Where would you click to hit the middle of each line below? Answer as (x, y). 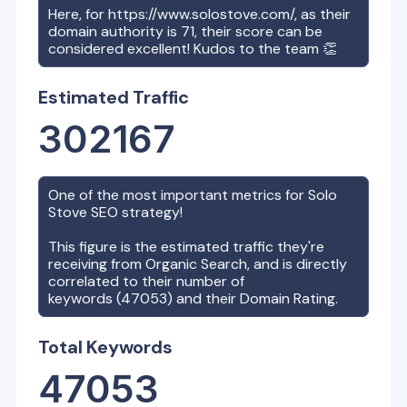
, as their (323, 14)
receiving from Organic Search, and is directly (198, 263)
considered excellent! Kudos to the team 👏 (193, 48)
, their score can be (259, 31)
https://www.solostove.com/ (202, 14)
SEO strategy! (137, 212)
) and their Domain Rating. (253, 298)
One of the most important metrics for (179, 194)
